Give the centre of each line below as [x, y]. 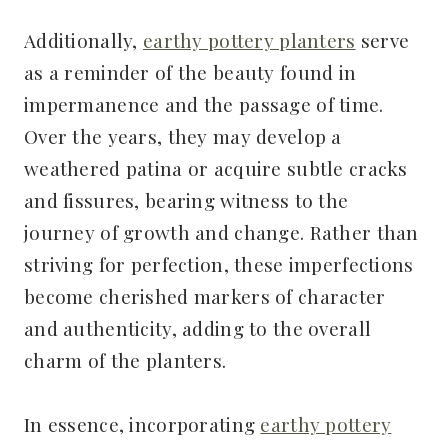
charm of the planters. [125, 359]
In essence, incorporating [142, 423]
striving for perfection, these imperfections [219, 263]
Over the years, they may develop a [183, 135]
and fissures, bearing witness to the [186, 199]
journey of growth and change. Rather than [221, 231]
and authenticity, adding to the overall [198, 327]
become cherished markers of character [205, 295]
